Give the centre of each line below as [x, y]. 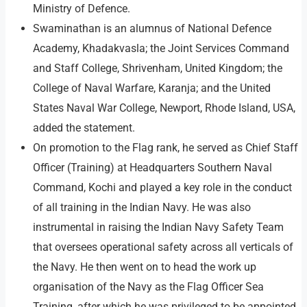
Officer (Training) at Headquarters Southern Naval [152, 168]
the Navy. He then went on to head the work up [145, 267]
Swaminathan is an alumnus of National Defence [152, 29]
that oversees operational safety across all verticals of [163, 247]
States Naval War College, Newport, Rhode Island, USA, [164, 108]
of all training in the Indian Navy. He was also [142, 208]
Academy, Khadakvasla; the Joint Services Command [161, 49]
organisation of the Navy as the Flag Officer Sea [148, 287]
